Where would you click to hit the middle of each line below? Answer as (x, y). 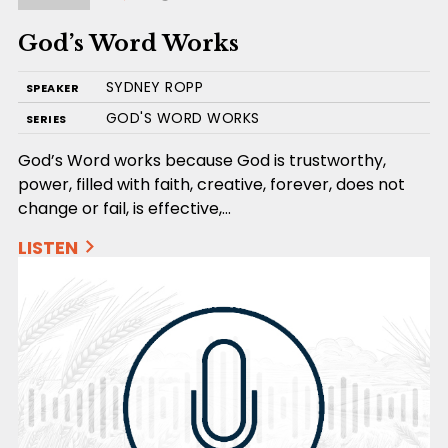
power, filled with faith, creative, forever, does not (211, 185)
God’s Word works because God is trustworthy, (201, 161)
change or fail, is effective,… (124, 209)
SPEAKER (52, 88)
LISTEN (47, 248)
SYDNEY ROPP (154, 87)
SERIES (46, 119)
